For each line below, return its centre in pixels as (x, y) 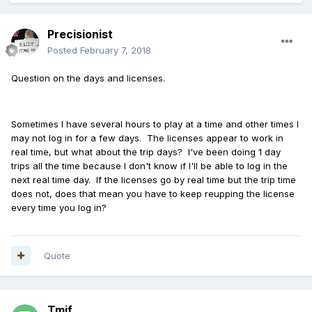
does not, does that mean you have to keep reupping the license (153, 193)
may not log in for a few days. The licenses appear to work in (147, 138)
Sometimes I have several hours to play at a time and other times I (155, 124)
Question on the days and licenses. (88, 78)
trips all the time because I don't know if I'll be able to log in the (149, 165)
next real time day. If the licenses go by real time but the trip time (154, 179)
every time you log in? (59, 207)
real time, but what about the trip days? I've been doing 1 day (146, 151)
